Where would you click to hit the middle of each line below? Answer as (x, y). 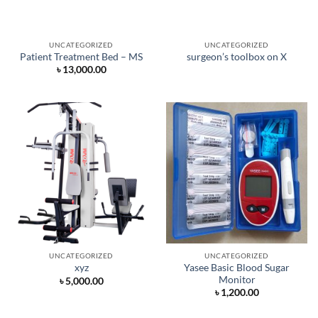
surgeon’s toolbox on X (237, 56)
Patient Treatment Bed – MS (81, 56)
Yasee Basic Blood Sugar (237, 267)
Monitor (237, 279)
